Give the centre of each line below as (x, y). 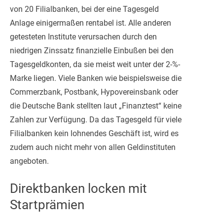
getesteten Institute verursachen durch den (83, 37)
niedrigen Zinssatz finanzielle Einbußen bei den (92, 50)
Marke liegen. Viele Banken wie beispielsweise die (96, 78)
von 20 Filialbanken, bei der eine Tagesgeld (84, 9)
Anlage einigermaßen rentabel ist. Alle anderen (91, 23)
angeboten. (29, 161)
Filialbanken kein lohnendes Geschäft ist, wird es (94, 133)
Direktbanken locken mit (78, 188)
